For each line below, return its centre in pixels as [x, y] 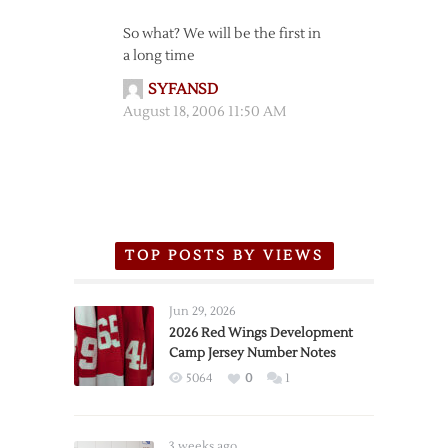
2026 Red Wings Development [261, 333]
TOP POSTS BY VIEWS [224, 256]
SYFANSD [182, 89]
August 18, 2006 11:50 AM [204, 112]
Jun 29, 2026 [202, 311]
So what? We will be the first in [221, 34]
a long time [158, 56]
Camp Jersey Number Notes [252, 353]
